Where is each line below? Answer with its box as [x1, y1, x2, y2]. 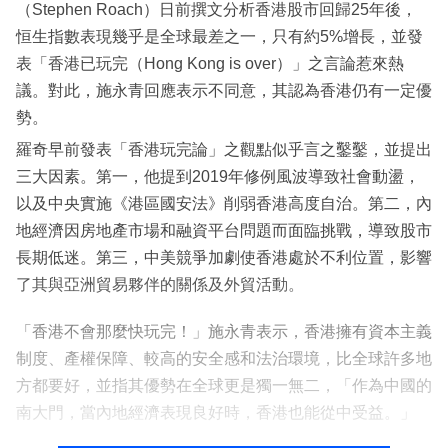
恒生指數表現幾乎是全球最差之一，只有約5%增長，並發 [16, 28, 423, 46]
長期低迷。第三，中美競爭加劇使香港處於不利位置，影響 [16, 249, 432, 267]
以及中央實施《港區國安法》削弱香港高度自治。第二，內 [16, 195, 432, 213]
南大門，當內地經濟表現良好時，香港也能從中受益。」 [16, 404, 416, 422]
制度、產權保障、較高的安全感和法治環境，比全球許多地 [16, 350, 432, 368]
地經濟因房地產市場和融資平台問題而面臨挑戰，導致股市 [16, 222, 432, 240]
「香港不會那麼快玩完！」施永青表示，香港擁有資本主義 [16, 323, 432, 341]
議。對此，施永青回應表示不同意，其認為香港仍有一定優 [16, 82, 432, 100]
